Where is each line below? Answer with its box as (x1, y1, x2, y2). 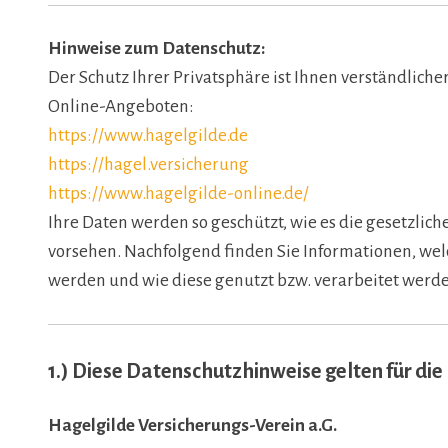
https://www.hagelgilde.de (48, 126, 248, 146)
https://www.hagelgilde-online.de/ (48, 184, 309, 204)
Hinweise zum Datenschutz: (48, 39, 265, 59)
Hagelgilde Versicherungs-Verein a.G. (48, 416, 337, 436)
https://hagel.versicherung (48, 155, 249, 175)
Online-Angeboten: (48, 97, 194, 117)
